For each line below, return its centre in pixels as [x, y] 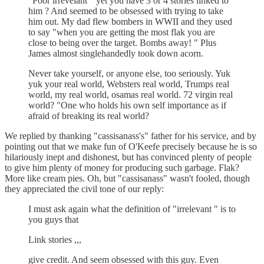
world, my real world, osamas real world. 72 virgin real [131, 95]
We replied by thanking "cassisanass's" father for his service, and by [131, 136]
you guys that [53, 220]
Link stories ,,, [55, 240]
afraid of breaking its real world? [89, 116]
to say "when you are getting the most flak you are [122, 32]
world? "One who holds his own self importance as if [127, 105]
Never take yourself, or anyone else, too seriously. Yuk [129, 73]
